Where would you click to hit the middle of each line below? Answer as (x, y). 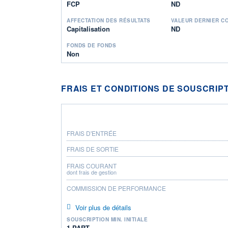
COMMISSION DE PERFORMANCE (116, 188)
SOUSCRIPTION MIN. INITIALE (107, 219)
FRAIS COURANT (92, 165)
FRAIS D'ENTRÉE (92, 133)
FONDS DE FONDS (91, 45)
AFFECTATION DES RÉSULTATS (109, 20)
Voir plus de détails (103, 207)
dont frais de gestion (92, 172)
